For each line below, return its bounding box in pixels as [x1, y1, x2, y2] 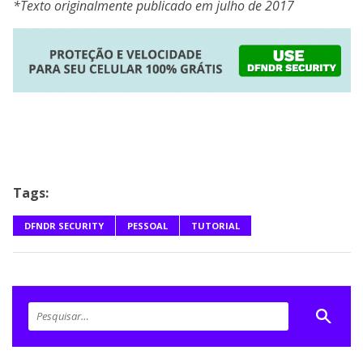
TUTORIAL [191, 219, 240, 232]
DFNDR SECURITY [24, 219, 104, 232]
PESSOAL [127, 219, 168, 232]
